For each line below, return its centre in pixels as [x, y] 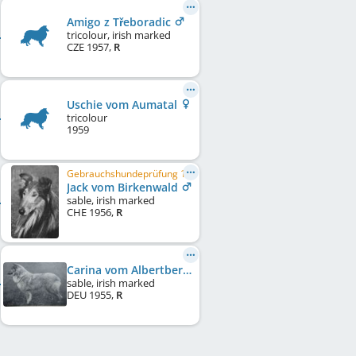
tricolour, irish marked [119, 35]
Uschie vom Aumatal [124, 105]
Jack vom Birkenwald [124, 188]
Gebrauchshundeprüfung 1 [126, 174]
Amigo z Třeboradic [120, 22]
